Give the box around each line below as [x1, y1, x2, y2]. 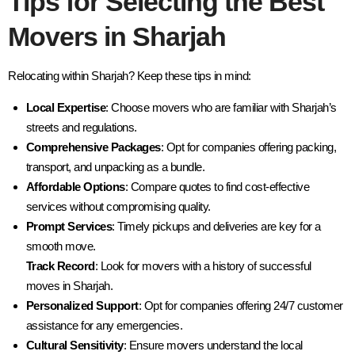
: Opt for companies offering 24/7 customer [138, 298, 343, 312]
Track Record [25, 258, 95, 273]
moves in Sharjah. [25, 278, 113, 292]
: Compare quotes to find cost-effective [124, 179, 309, 193]
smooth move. [25, 239, 96, 253]
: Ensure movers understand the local [123, 338, 303, 352]
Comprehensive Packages [25, 139, 161, 154]
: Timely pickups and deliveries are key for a [112, 219, 321, 233]
